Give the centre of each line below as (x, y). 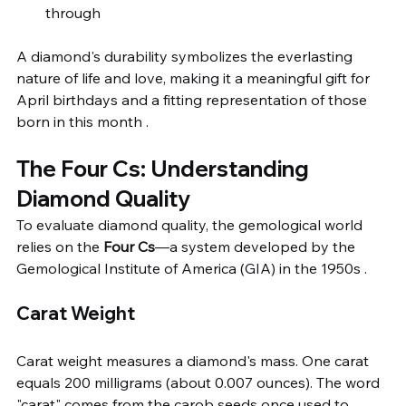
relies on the (60, 246)
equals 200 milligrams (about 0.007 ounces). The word (200, 382)
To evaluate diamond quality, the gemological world (191, 225)
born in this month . (82, 121)
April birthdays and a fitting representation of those (193, 100)
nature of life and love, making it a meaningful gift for (195, 78)
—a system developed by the (257, 246)
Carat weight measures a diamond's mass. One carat (194, 361)
